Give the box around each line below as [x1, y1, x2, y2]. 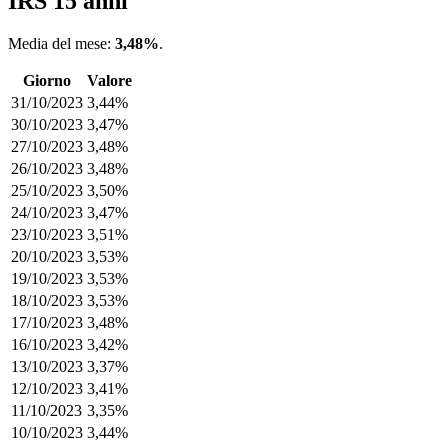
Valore [87, 72, 132, 90]
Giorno [23, 72, 71, 90]
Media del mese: [8, 35, 115, 53]
